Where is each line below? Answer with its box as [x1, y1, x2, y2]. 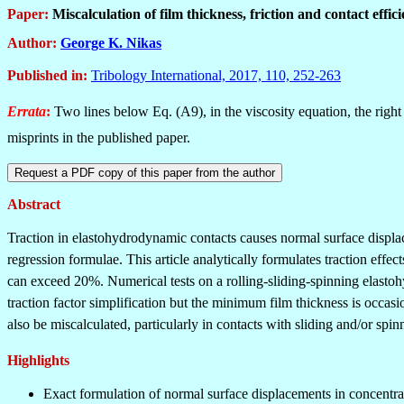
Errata [7, 104, 46, 119]
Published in [7, 68, 83, 83]
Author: [7, 35, 57, 50]
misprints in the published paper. [7, 130, 190, 146]
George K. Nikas [60, 35, 161, 50]
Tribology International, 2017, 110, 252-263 [91, 68, 341, 83]
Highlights [7, 353, 69, 369]
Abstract [7, 197, 60, 213]
